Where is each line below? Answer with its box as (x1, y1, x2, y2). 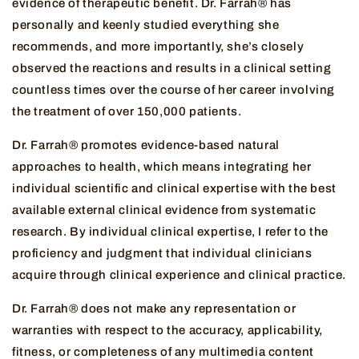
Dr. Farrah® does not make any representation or (12, 302, 296, 316)
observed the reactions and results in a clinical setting (12, 62, 332, 75)
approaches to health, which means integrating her (12, 160, 312, 174)
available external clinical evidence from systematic (12, 204, 317, 217)
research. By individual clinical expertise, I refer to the (12, 225, 329, 239)
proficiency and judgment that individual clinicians (12, 247, 313, 260)
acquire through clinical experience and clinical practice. (12, 268, 346, 282)
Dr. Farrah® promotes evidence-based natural (12, 139, 280, 152)
